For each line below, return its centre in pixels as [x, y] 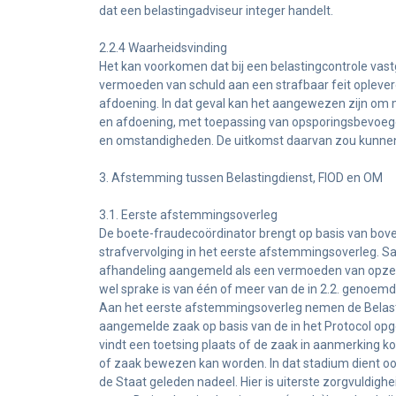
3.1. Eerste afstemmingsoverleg [188, 215]
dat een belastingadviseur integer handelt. [216, 11]
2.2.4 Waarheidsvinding [163, 48]
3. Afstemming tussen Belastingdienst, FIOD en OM [241, 178]
